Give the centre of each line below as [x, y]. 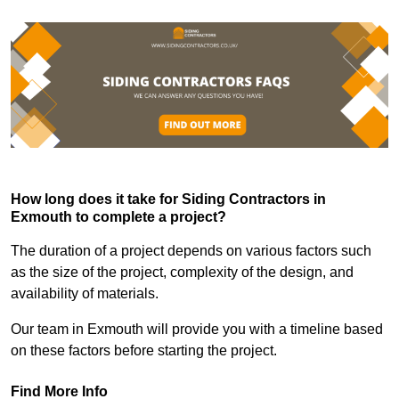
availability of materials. [86, 294]
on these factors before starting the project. [144, 351]
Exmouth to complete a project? [118, 217]
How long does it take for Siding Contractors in [168, 199]
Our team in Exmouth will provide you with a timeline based [197, 330]
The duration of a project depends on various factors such [191, 251]
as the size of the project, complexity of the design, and [182, 273]
